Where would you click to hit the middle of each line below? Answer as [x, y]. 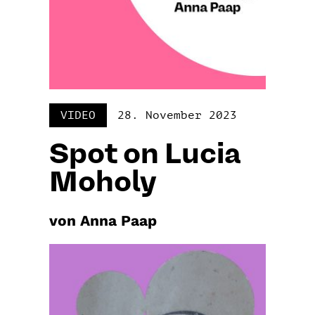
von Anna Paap [103, 220]
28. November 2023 [177, 115]
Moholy [103, 183]
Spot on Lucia [145, 155]
